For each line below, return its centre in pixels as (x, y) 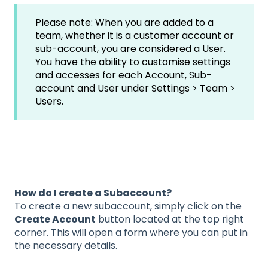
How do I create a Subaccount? (93, 193)
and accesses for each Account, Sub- (124, 75)
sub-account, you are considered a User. (130, 48)
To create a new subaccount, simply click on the (128, 206)
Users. (51, 101)
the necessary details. (66, 246)
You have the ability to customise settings (133, 62)
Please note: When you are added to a (124, 22)
